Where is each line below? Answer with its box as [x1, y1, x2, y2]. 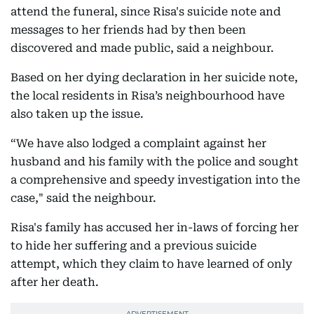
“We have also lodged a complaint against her [11, 137, 266, 150]
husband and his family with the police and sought [11, 155, 299, 168]
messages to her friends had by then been [11, 23, 246, 36]
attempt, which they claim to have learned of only [11, 257, 292, 271]
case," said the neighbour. [11, 191, 156, 205]
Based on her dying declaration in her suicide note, [11, 71, 298, 84]
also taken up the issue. [11, 107, 144, 121]
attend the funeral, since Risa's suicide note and [11, 5, 281, 18]
